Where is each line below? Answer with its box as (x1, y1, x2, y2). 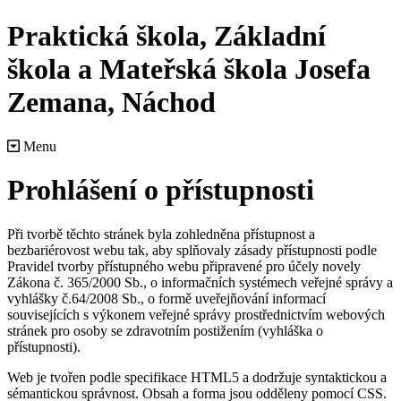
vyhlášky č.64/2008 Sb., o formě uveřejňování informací (7, 290, 326, 306)
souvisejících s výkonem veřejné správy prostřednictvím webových (7, 306, 385, 322)
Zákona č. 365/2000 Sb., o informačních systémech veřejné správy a (7, 274, 393, 290)
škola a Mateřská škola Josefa (7, 53, 371, 86)
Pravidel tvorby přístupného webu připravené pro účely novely (7, 258, 361, 274)
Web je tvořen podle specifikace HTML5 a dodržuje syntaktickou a (7, 369, 387, 385)
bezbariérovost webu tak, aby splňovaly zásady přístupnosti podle (7, 242, 377, 258)
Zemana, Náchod (7, 86, 216, 119)
